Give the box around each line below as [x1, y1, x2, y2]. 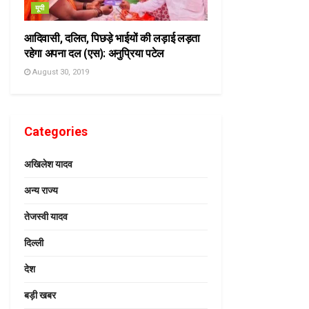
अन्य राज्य [24, 185, 58, 196]
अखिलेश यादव [24, 159, 72, 170]
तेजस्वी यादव [24, 211, 68, 222]
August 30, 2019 [30, 68, 89, 77]
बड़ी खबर [24, 290, 56, 301]
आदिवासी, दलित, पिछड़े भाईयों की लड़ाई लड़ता [24, 32, 201, 45]
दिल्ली [24, 237, 43, 248]
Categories [24, 124, 88, 139]
